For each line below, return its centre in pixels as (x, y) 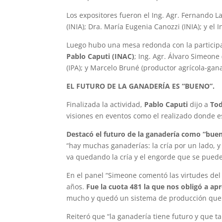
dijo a (199, 105)
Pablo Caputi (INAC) (101, 56)
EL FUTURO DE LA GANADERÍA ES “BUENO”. (141, 86)
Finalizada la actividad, (106, 105)
